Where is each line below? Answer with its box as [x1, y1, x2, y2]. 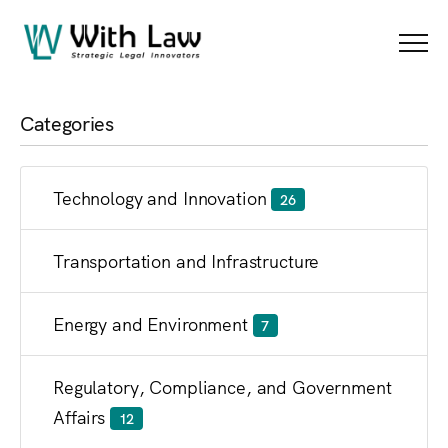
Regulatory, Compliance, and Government [53, 374, 392, 399]
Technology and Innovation [53, 185, 272, 210]
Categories [20, 108, 114, 137]
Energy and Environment [53, 311, 253, 336]
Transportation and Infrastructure [53, 248, 320, 273]
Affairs [53, 404, 110, 429]
